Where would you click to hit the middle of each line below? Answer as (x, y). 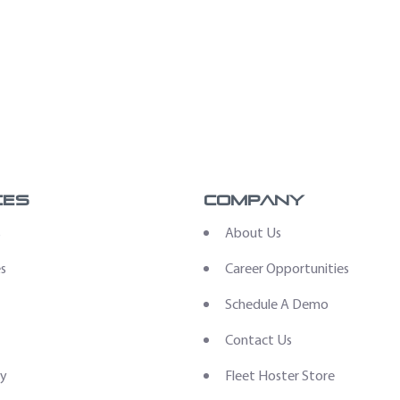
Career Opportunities (287, 268)
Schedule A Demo (277, 304)
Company (254, 200)
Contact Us (259, 339)
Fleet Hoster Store (280, 375)
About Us (254, 232)
